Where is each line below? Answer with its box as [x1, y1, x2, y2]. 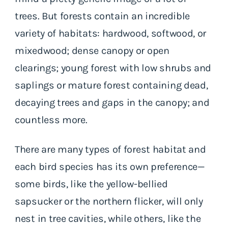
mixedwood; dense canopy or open [15, 44, 169, 56]
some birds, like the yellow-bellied [15, 178, 168, 190]
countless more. [15, 113, 88, 126]
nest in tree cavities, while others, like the [15, 212, 201, 224]
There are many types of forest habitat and [15, 143, 206, 155]
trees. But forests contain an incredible [15, 10, 190, 22]
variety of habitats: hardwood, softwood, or [15, 27, 207, 39]
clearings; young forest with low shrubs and [15, 62, 212, 74]
